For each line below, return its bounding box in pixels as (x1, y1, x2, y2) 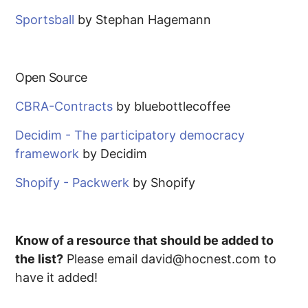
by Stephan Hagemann (74, 12, 212, 27)
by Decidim (79, 146, 148, 161)
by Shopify (129, 175, 196, 190)
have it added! (15, 270, 98, 285)
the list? (15, 252, 64, 266)
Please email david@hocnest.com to (63, 252, 277, 266)
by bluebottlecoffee (113, 99, 231, 113)
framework (15, 146, 80, 161)
